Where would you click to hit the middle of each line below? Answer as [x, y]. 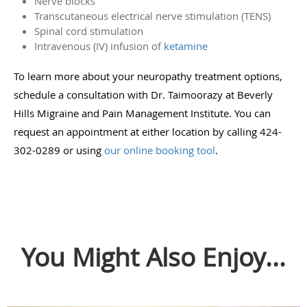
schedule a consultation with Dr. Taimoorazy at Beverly [143, 94]
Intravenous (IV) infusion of [99, 46]
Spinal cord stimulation [90, 30]
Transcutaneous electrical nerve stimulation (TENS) [152, 15]
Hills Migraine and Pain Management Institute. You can [142, 113]
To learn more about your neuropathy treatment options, [148, 76]
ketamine [186, 46]
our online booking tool [160, 150]
